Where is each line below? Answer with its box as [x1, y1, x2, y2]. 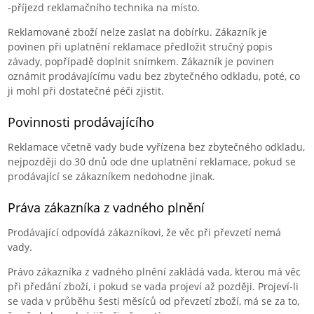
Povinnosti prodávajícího [8, 113, 155, 130]
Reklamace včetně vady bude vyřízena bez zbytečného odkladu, [8, 139, 306, 153]
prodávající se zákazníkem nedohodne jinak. [8, 169, 216, 183]
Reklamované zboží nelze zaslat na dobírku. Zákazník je [8, 25, 268, 39]
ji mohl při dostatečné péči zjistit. [8, 83, 165, 97]
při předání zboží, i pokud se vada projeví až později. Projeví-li [8, 279, 299, 293]
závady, [8, 54, 46, 68]
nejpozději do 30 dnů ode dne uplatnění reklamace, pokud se [8, 154, 296, 168]
